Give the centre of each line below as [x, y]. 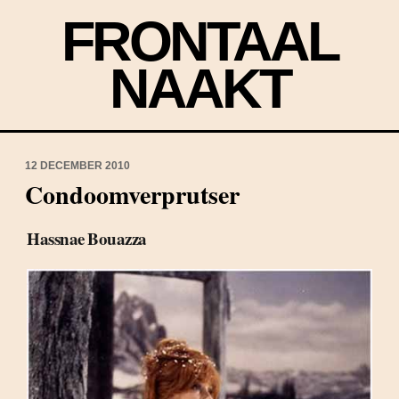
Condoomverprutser [132, 195]
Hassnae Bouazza [87, 238]
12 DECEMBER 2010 [77, 166]
